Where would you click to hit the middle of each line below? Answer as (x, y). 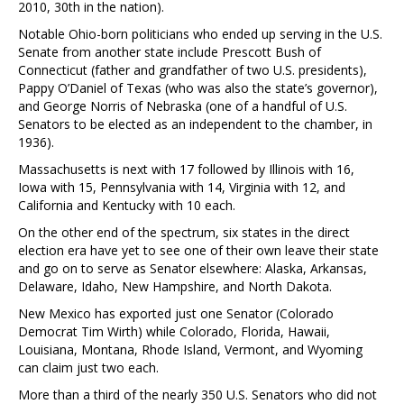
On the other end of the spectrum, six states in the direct (184, 232)
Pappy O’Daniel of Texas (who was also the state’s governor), (198, 87)
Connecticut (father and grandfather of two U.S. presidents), (193, 69)
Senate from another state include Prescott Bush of (170, 51)
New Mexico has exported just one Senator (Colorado (176, 313)
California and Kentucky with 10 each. (127, 205)
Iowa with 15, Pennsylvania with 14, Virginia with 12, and (182, 187)
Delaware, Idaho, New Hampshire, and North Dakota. (175, 286)
